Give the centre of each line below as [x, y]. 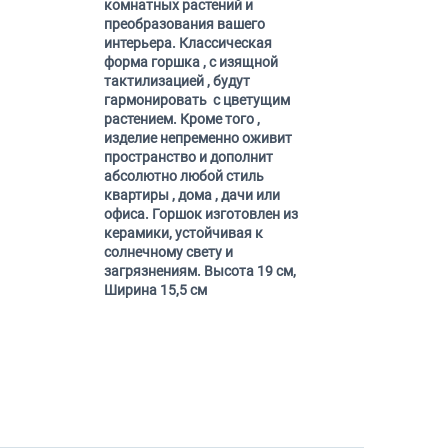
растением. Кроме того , [181, 119]
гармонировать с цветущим [196, 100]
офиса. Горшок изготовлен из [200, 214]
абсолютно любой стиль [183, 176]
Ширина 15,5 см [156, 290]
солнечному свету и [168, 252]
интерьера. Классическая [187, 43]
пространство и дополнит [188, 157]
